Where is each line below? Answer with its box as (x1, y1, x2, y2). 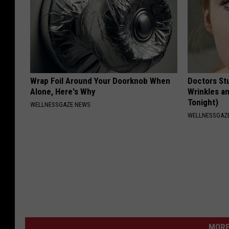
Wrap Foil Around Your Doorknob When (30, 76, 170, 86)
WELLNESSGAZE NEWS (30, 101, 90, 109)
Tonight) (188, 97, 219, 108)
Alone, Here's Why (30, 86, 96, 97)
